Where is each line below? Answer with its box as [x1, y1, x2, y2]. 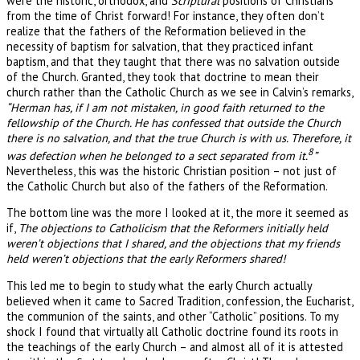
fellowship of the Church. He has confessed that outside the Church [6, 114, 341, 130]
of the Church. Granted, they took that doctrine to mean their [6, 68, 319, 84]
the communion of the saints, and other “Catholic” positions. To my [6, 308, 338, 324]
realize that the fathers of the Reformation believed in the [6, 22, 306, 39]
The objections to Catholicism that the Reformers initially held [18, 220, 328, 236]
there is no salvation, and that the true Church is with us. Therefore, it [6, 129, 351, 145]
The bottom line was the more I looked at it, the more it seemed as [6, 205, 349, 221]
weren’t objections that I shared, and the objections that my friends [6, 235, 340, 252]
